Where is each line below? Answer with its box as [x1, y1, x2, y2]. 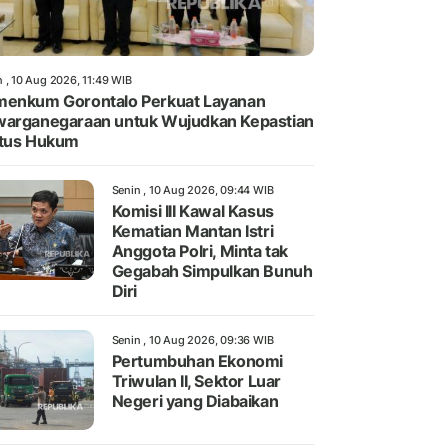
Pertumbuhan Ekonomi [111, 351, 283, 372]
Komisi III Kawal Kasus [111, 201, 274, 222]
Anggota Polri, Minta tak [111, 241, 288, 262]
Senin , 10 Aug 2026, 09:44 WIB [111, 183, 274, 198]
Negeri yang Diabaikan [111, 391, 279, 412]
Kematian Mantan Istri [111, 221, 274, 242]
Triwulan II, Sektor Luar [111, 371, 281, 392]
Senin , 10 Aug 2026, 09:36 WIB [111, 333, 274, 348]
